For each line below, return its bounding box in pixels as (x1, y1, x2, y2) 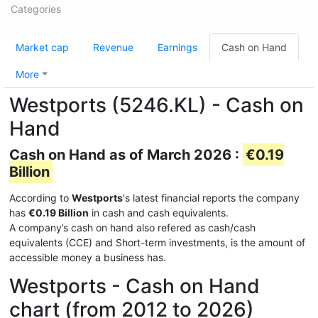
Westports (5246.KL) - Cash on (9, 93, 304, 117)
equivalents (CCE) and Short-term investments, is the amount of (9, 236, 305, 248)
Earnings (158, 41, 197, 53)
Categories (11, 3, 61, 15)
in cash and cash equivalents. (89, 207, 229, 219)
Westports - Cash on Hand (9, 274, 260, 298)
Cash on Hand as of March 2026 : (9, 146, 243, 163)
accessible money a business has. (9, 251, 166, 263)
